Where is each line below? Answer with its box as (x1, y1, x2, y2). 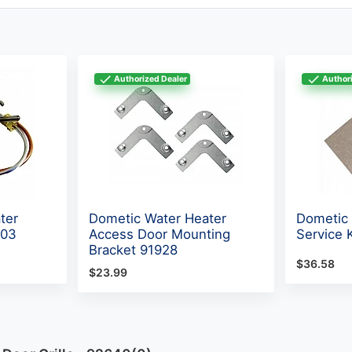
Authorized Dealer (113, 73, 187, 84)
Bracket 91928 (88, 242, 178, 258)
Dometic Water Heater (88, 211, 226, 227)
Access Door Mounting (88, 226, 230, 243)
